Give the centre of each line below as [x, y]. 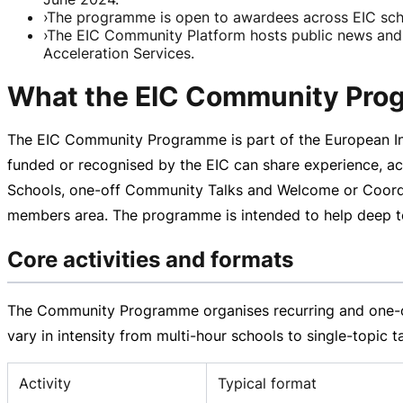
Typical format [267, 383]
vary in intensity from [82, 335]
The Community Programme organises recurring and [188, 310]
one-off [95, 189]
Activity [45, 383]
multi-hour [192, 335]
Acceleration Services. [119, 53]
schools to [267, 335]
